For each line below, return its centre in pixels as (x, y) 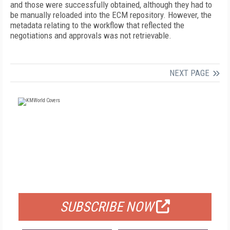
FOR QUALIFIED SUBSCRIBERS (115, 180)
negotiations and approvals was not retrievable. (91, 35)
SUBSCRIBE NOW (107, 207)
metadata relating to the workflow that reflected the (97, 25)
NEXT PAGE (189, 73)
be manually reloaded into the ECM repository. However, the (111, 15)
